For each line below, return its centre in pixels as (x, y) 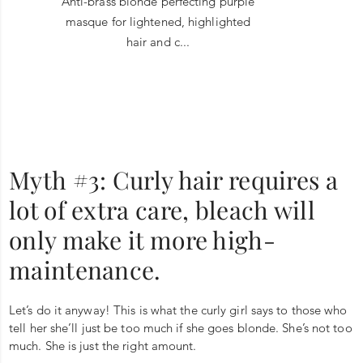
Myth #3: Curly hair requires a (173, 179)
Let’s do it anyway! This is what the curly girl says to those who (178, 310)
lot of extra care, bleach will (162, 209)
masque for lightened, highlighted (158, 21)
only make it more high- (142, 239)
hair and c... (158, 41)
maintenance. (85, 269)
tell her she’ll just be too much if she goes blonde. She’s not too (181, 327)
